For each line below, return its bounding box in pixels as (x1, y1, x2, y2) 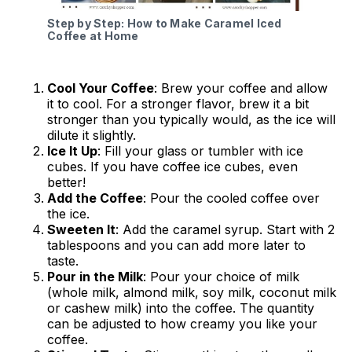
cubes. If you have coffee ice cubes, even (47, 158, 298, 174)
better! (47, 174, 86, 190)
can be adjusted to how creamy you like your (47, 315, 317, 332)
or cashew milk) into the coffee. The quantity (47, 299, 314, 316)
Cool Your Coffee (47, 79, 154, 96)
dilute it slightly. (47, 126, 136, 143)
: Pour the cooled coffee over (143, 189, 320, 206)
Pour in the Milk (47, 268, 143, 284)
